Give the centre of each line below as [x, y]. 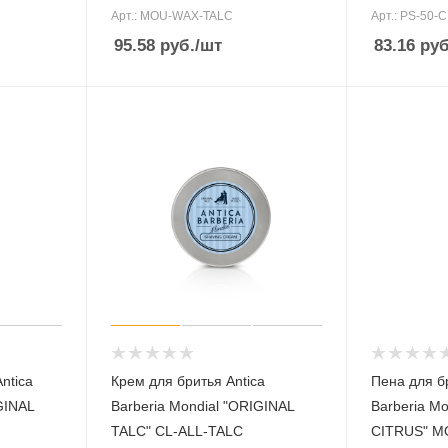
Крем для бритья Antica [187, 380]
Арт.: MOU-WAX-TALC [171, 16]
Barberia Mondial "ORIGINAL [202, 405]
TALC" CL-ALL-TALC [176, 430]
